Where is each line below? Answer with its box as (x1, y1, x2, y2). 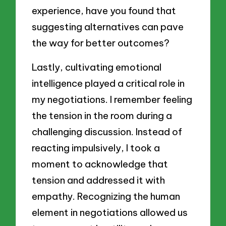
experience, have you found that (32, 5, 177, 17)
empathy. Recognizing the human (32, 190, 181, 202)
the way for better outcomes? (32, 37, 170, 49)
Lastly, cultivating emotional (32, 61, 162, 73)
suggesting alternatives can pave (32, 21, 184, 33)
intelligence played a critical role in (32, 77, 185, 89)
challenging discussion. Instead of (32, 125, 183, 138)
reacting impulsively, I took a (32, 141, 160, 154)
